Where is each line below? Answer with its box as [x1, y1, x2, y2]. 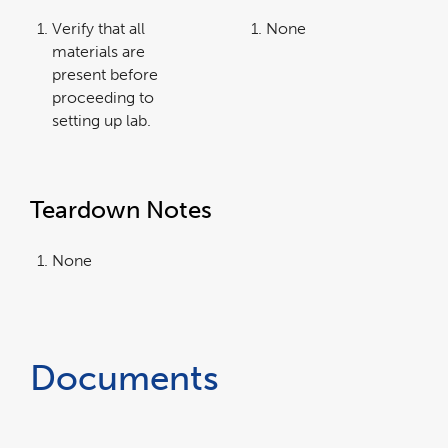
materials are [52, 41, 145, 61]
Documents [30, 357, 219, 400]
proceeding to [52, 87, 154, 107]
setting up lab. [52, 110, 151, 130]
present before [52, 64, 158, 84]
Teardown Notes [30, 195, 212, 225]
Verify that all [52, 18, 145, 38]
